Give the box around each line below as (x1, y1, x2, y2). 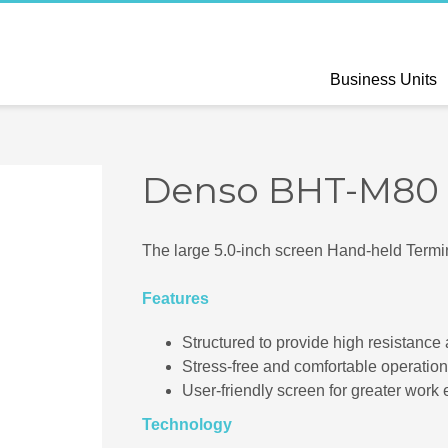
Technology (141, 416, 232, 434)
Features (141, 290, 209, 308)
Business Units (330, 70, 438, 88)
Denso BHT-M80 (141, 168, 439, 212)
